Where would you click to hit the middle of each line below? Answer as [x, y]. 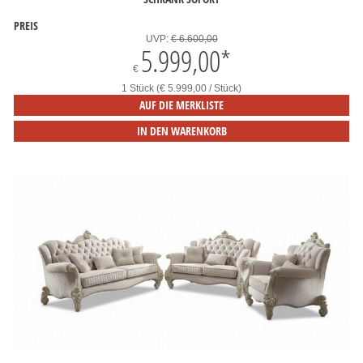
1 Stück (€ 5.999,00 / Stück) [181, 88]
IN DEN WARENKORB [181, 131]
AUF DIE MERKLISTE [181, 105]
